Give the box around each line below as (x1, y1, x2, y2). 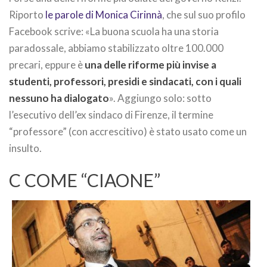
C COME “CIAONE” (9, 169, 160, 191)
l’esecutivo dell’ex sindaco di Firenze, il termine (9, 108, 213, 122)
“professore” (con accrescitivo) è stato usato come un (9, 125, 247, 138)
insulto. (9, 142, 42, 155)
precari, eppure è (9, 58, 85, 72)
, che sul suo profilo (162, 8, 246, 21)
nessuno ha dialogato (9, 92, 109, 105)
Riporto (9, 8, 45, 21)
